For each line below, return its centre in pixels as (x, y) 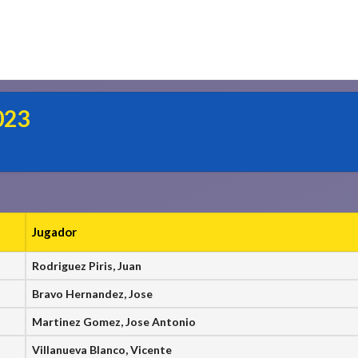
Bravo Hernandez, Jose (93, 294)
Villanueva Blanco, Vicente (102, 350)
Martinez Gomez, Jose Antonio (114, 322)
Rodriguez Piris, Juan (87, 266)
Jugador (55, 232)
